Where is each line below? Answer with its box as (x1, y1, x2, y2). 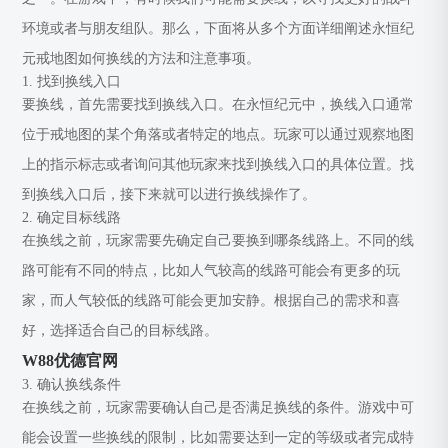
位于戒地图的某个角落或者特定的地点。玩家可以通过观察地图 (22, 127, 415, 142)
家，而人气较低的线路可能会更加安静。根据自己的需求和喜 (22, 293, 401, 308)
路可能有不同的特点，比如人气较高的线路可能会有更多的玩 (22, 263, 401, 278)
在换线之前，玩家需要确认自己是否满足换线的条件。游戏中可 (22, 400, 415, 415)
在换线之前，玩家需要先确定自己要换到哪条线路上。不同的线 (22, 233, 415, 248)
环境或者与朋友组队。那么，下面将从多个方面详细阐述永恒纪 (22, 21, 415, 36)
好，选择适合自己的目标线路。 (22, 323, 219, 338)
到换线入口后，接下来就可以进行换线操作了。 (22, 187, 317, 202)
